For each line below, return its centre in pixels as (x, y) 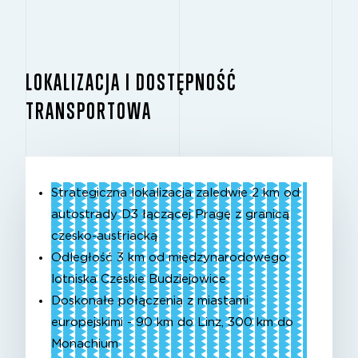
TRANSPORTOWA (89, 111)
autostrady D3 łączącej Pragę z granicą (170, 215)
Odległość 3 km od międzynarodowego (169, 258)
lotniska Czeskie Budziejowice (139, 280)
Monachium (85, 344)
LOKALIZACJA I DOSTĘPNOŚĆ (131, 82)
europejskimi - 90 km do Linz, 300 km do (172, 323)
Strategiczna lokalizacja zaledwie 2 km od (175, 193)
